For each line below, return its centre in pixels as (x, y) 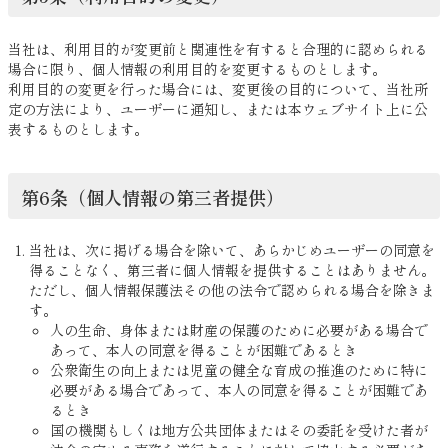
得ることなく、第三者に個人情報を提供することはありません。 (232, 270)
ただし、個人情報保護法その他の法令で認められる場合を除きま (232, 290)
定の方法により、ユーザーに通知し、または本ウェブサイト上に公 (218, 108)
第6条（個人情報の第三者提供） (152, 196)
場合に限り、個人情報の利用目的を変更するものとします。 (197, 68)
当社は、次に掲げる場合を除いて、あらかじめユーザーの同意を (232, 250)
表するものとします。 (78, 128)
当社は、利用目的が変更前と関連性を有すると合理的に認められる (218, 48)
